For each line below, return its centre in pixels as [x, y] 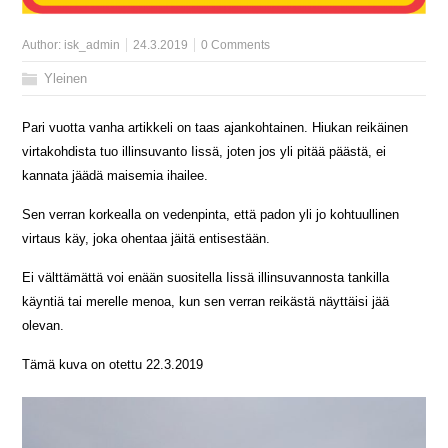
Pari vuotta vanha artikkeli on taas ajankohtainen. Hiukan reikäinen [215, 128]
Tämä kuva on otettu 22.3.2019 [113, 365]
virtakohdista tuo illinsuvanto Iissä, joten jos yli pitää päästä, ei [204, 152]
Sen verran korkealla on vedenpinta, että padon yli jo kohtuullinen [211, 215]
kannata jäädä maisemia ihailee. [115, 176]
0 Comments [236, 45]
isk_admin [92, 45]
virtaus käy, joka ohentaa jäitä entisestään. [146, 239]
